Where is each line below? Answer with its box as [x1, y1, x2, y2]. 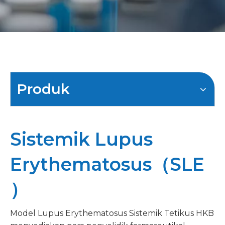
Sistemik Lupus [10, 128, 153, 150]
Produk [17, 80, 70, 97]
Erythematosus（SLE [10, 153, 204, 175]
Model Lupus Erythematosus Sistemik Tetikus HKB [10, 208, 214, 218]
